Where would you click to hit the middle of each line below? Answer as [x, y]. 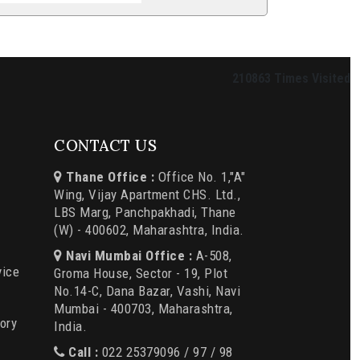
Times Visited [312, 78]
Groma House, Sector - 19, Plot [141, 274]
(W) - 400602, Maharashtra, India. [149, 230]
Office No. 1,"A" [200, 177]
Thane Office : [108, 177]
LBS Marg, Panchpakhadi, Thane [145, 213]
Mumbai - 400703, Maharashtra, [143, 309]
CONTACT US [105, 146]
